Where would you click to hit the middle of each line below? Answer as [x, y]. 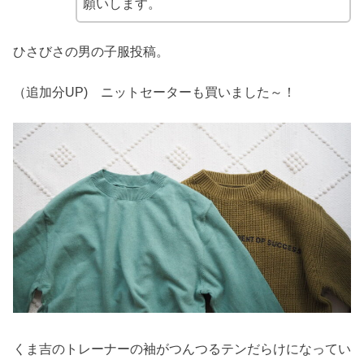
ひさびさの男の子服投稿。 [91, 51]
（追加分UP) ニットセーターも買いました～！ [154, 93]
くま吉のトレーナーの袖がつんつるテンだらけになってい [182, 349]
